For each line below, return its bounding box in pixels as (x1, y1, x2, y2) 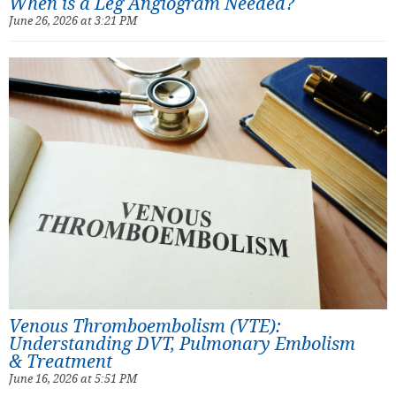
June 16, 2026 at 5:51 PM (9, 370, 137, 387)
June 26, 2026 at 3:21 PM (9, 12, 137, 29)
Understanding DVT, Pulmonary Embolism (9, 331, 355, 356)
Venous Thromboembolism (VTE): (9, 314, 281, 339)
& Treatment (9, 349, 112, 374)
